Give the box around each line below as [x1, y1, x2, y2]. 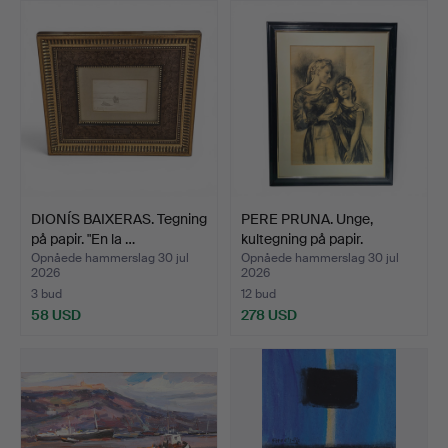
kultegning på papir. [241, 229, 363, 248]
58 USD [31, 305, 81, 324]
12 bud [241, 285, 276, 302]
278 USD [241, 305, 297, 324]
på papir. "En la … [31, 229, 135, 248]
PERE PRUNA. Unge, [241, 209, 373, 228]
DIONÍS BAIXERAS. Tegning [31, 209, 207, 228]
